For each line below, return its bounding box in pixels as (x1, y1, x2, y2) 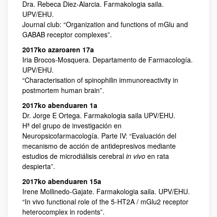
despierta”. (22, 161, 55, 171)
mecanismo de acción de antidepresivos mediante (22, 141, 176, 151)
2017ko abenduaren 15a (22, 176, 101, 186)
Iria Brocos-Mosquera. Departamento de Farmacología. (22, 55, 193, 64)
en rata (145, 151, 169, 161)
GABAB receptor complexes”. (22, 30, 112, 39)
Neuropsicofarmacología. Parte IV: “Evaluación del (22, 131, 176, 140)
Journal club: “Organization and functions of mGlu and (22, 19, 188, 29)
